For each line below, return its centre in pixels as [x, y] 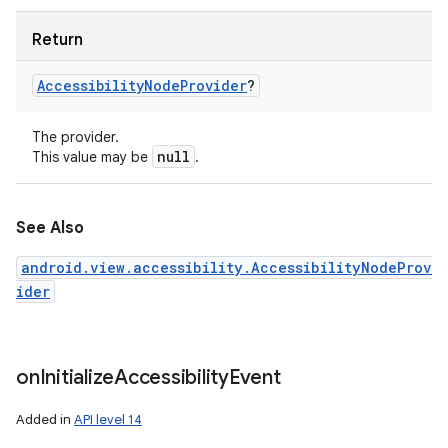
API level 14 [108, 419]
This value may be [92, 157]
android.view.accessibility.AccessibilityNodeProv [226, 267]
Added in [45, 419]
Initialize [76, 377]
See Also [50, 228]
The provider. [75, 137]
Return [57, 40]
